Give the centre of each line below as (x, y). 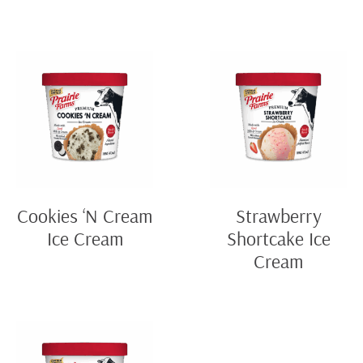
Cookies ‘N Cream (85, 216)
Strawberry (278, 216)
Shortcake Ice (278, 239)
